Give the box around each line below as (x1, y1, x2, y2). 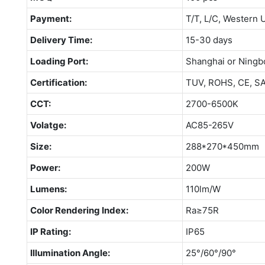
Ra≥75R (185, 204, 219, 216)
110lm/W (185, 183, 221, 195)
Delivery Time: (30, 34, 92, 46)
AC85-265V (185, 119, 234, 131)
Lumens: (30, 183, 67, 195)
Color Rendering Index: (30, 204, 128, 216)
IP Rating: (30, 225, 71, 237)
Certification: (30, 76, 87, 88)
